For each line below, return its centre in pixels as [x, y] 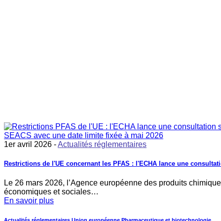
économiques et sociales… [51, 191]
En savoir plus [29, 200]
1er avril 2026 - [31, 145]
